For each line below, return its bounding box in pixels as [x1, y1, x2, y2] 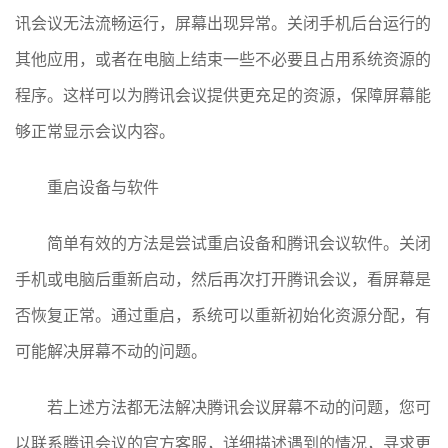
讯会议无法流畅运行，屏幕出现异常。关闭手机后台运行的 [15, 13, 431, 34]
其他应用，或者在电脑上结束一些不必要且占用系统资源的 [15, 49, 431, 70]
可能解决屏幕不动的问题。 [15, 341, 207, 362]
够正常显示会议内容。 [15, 121, 175, 142]
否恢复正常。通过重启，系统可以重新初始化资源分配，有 [15, 305, 431, 326]
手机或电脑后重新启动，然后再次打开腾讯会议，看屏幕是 [15, 269, 431, 290]
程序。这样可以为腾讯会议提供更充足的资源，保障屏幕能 [15, 85, 431, 106]
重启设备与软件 [47, 177, 159, 198]
